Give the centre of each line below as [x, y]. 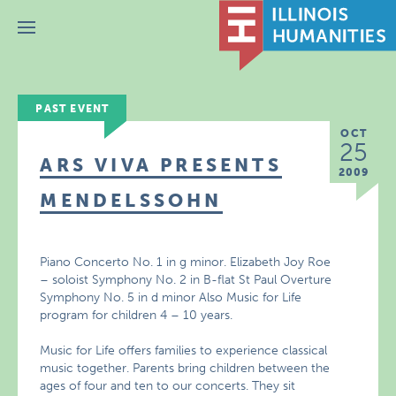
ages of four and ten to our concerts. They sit [168, 386]
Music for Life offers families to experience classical [184, 350]
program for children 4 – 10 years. [137, 315]
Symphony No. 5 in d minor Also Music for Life [171, 297]
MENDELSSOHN [131, 200]
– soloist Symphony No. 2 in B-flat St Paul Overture [186, 280]
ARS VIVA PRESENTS [161, 165]
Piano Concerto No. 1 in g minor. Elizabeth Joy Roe [186, 262]
